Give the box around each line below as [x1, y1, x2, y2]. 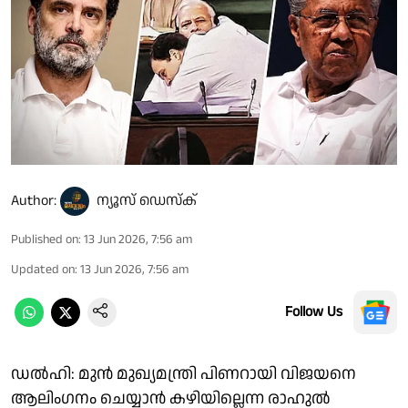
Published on [11, 229, 78, 249]
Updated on [11, 260, 75, 279]
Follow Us [285, 301, 342, 322]
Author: [11, 189, 56, 211]
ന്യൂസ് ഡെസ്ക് [97, 189, 197, 211]
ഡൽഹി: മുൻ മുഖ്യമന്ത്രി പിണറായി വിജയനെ [11, 362, 356, 385]
